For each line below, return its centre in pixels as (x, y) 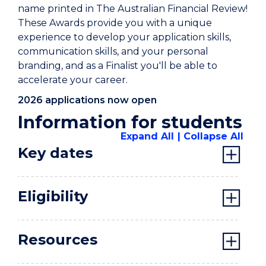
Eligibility (53, 196)
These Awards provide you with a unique (115, 23)
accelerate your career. (73, 80)
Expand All (147, 136)
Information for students (130, 122)
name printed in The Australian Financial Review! (133, 9)
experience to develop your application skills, (124, 37)
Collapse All (213, 136)
